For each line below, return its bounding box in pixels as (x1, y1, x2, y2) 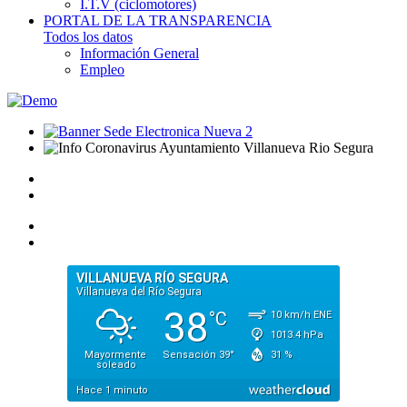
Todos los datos (44, 29, 133, 45)
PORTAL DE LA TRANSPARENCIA (44, 13, 272, 28)
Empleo (80, 62, 124, 77)
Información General (80, 45, 199, 61)
